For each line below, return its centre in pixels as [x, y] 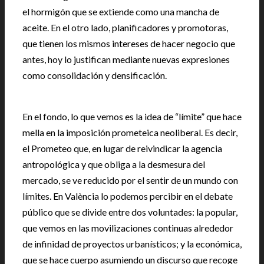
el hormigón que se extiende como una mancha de [121, 11]
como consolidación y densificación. [95, 75]
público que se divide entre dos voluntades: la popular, [130, 212]
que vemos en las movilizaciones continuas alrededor [128, 228]
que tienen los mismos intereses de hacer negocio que [129, 43]
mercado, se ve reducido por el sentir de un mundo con [130, 180]
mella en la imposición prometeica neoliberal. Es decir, [130, 132]
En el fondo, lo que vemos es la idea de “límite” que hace [132, 116]
